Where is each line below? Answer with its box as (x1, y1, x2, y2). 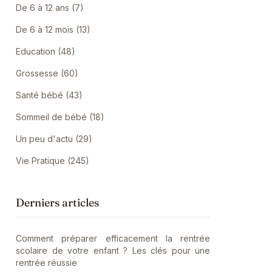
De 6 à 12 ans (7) (16, 2, 84, 13)
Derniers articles (16, 195, 99, 209)
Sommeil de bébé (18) (16, 112, 104, 122)
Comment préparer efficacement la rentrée (16, 233, 210, 243)
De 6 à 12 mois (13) (16, 24, 90, 35)
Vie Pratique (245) (16, 155, 89, 166)
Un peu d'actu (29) (16, 134, 92, 144)
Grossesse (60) (16, 68, 78, 78)
